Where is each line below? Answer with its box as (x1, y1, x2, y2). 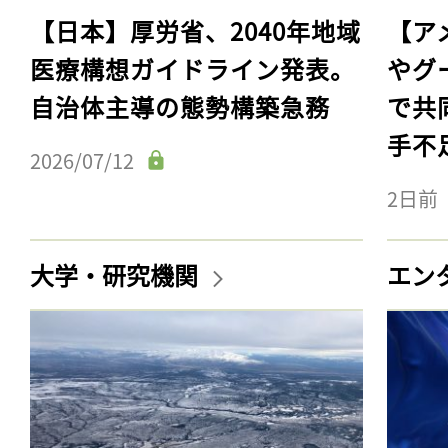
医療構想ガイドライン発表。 (30, 50, 355, 86)
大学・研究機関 (30, 256, 203, 292)
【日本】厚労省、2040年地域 (30, 12, 361, 48)
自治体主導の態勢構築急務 (30, 88, 330, 124)
